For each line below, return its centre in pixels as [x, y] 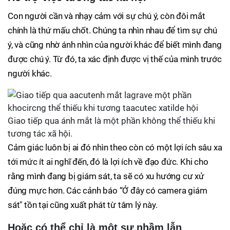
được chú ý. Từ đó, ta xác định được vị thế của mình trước [115, 59]
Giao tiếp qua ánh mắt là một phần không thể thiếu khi [111, 121]
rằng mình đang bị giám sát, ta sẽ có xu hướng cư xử [106, 176]
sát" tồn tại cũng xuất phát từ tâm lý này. [83, 205]
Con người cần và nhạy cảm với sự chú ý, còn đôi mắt [107, 16]
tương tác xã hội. [40, 133]
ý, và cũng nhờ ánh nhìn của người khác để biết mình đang [115, 45]
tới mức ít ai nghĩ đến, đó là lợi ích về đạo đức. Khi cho [108, 162]
